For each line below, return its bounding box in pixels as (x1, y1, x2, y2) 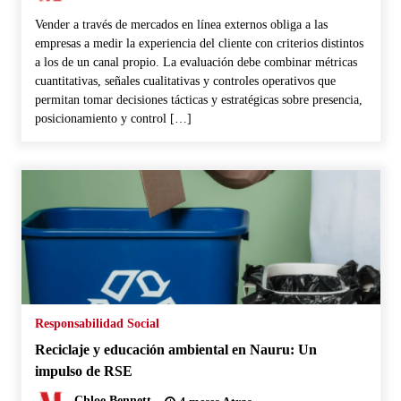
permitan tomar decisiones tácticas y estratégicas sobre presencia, (34, 92, 363, 107)
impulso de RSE (34, 362, 132, 380)
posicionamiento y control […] (34, 111, 192, 125)
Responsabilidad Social (34, 316, 159, 330)
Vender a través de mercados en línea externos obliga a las (34, 17, 328, 31)
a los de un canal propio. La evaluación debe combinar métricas (34, 55, 357, 69)
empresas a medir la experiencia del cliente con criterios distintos (34, 36, 363, 50)
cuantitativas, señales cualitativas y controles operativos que (34, 73, 336, 88)
